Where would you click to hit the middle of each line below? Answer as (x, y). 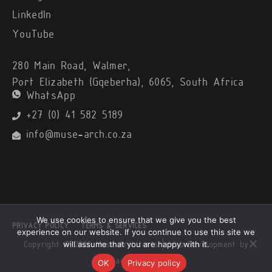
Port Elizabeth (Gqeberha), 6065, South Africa (128, 83)
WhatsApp (50, 97)
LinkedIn (32, 16)
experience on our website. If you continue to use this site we (136, 232)
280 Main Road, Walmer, (72, 67)
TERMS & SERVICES (114, 227)
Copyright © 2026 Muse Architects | (96, 245)
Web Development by (209, 245)
